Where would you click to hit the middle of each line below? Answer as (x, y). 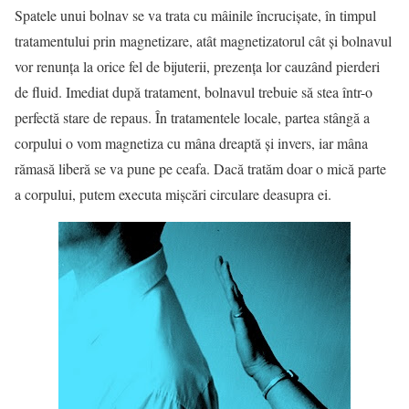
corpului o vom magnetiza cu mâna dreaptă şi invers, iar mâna (191, 143)
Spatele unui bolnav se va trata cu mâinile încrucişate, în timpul (195, 15)
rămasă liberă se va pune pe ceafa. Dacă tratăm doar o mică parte (200, 168)
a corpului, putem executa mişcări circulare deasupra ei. (173, 194)
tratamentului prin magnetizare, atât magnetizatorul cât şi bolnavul (203, 41)
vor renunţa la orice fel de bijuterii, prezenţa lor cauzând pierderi (197, 66)
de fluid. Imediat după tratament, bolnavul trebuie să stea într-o (194, 92)
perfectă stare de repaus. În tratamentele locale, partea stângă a (192, 117)
